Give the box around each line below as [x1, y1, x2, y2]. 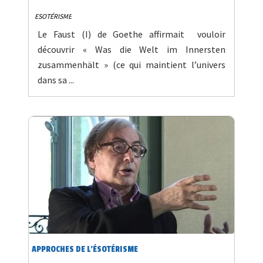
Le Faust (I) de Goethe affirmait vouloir [38, 28, 225, 40]
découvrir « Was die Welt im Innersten [38, 43, 225, 55]
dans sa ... [38, 73, 74, 86]
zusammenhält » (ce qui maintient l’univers [38, 58, 225, 70]
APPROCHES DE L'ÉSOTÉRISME [32, 244, 138, 254]
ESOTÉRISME [35, 11, 72, 21]
